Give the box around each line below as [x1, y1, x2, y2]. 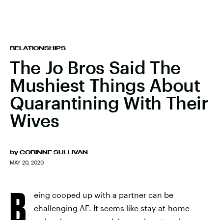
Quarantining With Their [10, 92, 208, 113]
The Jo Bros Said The [10, 57, 181, 78]
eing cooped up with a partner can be [34, 190, 173, 199]
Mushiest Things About [10, 75, 200, 95]
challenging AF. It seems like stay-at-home [34, 203, 190, 213]
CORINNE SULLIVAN [20, 149, 88, 155]
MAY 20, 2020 [10, 159, 44, 165]
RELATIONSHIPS [10, 45, 66, 51]
